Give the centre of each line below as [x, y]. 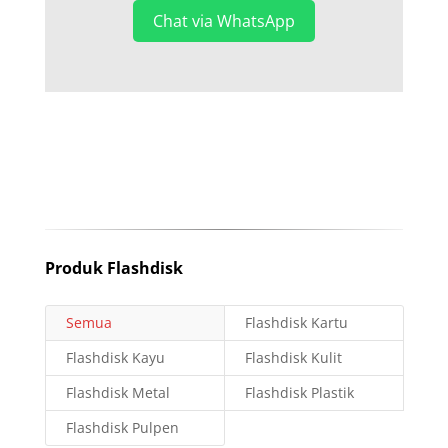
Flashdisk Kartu [296, 323]
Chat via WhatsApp [223, 21]
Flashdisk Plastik [299, 393]
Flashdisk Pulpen [122, 428]
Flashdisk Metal [117, 393]
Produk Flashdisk [113, 268]
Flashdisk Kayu [115, 358]
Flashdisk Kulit [293, 358]
